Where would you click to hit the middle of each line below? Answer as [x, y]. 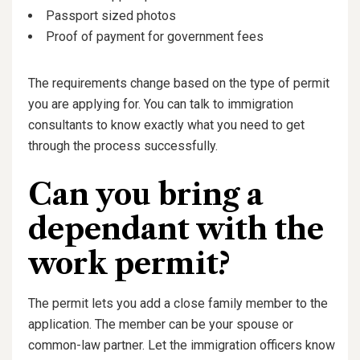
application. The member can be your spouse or [161, 325]
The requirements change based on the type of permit [179, 84]
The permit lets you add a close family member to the [178, 304]
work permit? [129, 264]
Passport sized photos [112, 16]
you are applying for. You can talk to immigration [161, 104]
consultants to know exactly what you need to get [166, 125]
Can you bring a [146, 195]
